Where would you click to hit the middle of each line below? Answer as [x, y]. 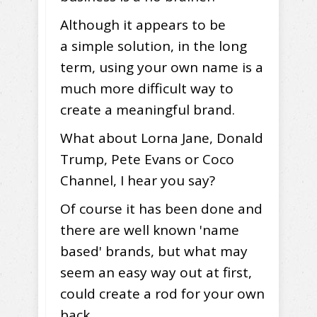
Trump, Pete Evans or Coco [147, 159]
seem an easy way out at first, [156, 272]
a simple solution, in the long [154, 46]
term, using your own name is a [162, 67]
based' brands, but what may [154, 251]
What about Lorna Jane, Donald [162, 138]
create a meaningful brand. [148, 109]
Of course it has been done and [161, 208]
